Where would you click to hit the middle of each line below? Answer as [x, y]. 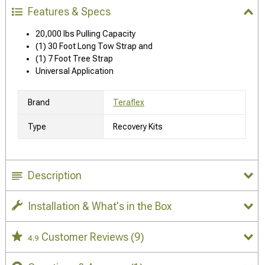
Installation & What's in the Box [100, 206]
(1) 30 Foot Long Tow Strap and [94, 46]
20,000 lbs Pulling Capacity [85, 33]
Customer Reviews [86, 237]
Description [55, 175]
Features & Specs [69, 11]
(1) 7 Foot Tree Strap [74, 58]
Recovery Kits [138, 126]
